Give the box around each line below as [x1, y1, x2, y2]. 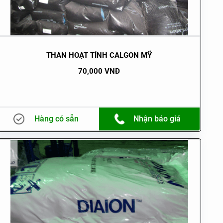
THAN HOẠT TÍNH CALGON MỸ [46, 51, 152, 60]
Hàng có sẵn [34, 114, 79, 123]
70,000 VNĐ [78, 67, 120, 76]
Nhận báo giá [133, 114, 181, 123]
